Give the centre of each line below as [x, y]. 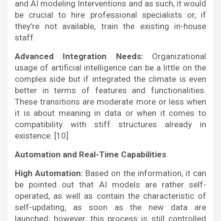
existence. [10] [42, 136]
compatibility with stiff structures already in [110, 125]
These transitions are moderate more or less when [110, 102]
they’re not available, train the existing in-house [110, 26]
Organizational [175, 56]
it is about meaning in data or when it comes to [110, 113]
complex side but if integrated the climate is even [110, 79]
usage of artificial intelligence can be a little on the [110, 68]
